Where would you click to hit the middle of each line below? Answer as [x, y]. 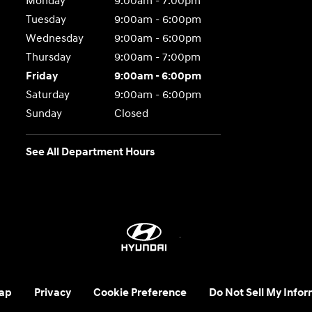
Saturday [48, 95]
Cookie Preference [140, 293]
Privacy [52, 293]
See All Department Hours [91, 153]
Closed [131, 114]
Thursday [49, 58]
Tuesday [46, 20]
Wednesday [55, 39]
